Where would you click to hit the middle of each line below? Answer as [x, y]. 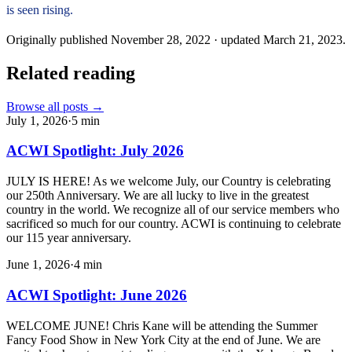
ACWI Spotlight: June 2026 [97, 295]
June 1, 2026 [38, 265]
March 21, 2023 [303, 39]
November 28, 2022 [161, 39]
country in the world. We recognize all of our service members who [173, 210]
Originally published [57, 39]
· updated [238, 39]
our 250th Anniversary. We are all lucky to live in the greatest [158, 196]
